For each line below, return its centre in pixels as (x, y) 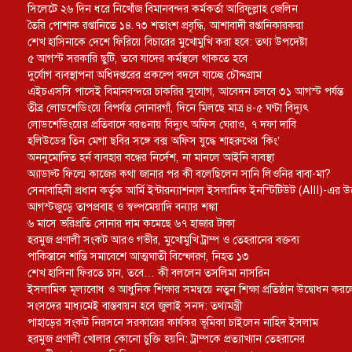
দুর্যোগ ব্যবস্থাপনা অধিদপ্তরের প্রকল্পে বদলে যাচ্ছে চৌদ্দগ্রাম (145, 75)
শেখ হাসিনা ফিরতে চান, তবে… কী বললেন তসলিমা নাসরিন (148, 273)
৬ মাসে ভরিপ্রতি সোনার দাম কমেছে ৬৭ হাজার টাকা (131, 223)
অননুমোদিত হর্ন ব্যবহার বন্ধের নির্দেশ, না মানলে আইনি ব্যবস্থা (151, 157)
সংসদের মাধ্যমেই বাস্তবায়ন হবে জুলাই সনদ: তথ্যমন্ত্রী (135, 306)
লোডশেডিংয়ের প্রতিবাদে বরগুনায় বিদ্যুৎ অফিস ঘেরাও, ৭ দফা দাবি (162, 124)
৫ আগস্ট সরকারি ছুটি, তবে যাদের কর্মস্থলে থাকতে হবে (137, 58)
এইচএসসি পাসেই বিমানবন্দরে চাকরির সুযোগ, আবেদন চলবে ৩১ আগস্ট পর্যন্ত (185, 91)
